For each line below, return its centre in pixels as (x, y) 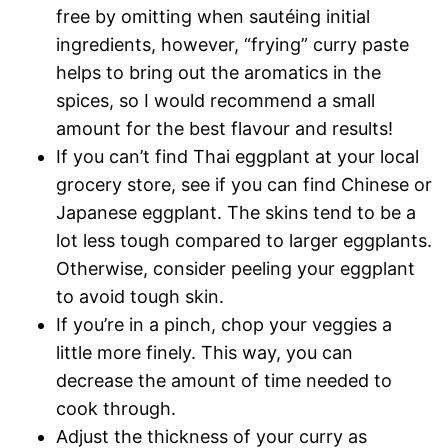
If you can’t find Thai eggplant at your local (237, 157)
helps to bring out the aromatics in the (218, 73)
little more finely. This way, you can (204, 353)
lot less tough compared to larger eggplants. (244, 241)
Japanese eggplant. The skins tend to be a (236, 213)
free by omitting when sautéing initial (213, 17)
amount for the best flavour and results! (224, 129)
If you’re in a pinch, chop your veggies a (224, 325)
